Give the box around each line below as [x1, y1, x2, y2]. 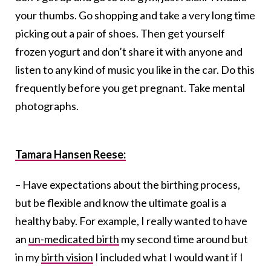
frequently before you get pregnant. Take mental [15, 81, 245, 95]
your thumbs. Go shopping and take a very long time [15, 8, 255, 22]
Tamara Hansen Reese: [15, 148, 126, 162]
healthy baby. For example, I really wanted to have [15, 214, 247, 228]
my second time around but [119, 232, 248, 246]
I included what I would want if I [93, 250, 243, 264]
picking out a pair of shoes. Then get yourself [15, 27, 225, 41]
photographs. [15, 99, 79, 113]
